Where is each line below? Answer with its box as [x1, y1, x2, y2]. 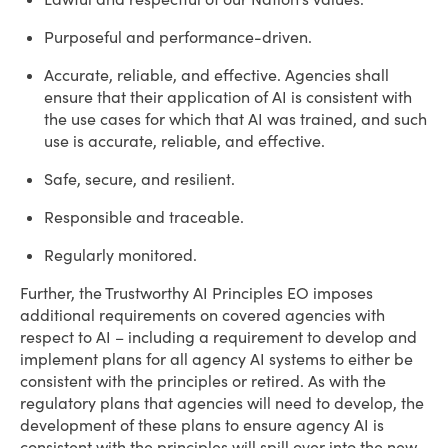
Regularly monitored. [44, 245, 197, 265]
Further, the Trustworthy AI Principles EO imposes [20, 283, 373, 303]
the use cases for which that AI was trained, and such [44, 109, 427, 129]
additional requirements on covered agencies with [20, 305, 385, 325]
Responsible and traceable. [44, 207, 244, 227]
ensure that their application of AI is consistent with [44, 87, 412, 107]
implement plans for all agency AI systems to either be [20, 349, 413, 369]
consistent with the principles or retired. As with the [20, 371, 386, 391]
